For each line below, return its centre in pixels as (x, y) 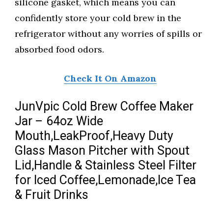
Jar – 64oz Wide (59, 122)
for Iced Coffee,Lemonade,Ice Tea (105, 181)
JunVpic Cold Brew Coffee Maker (104, 107)
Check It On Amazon (110, 79)
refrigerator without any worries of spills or (108, 34)
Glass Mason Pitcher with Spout (102, 151)
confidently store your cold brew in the (98, 18)
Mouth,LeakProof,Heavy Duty (94, 137)
